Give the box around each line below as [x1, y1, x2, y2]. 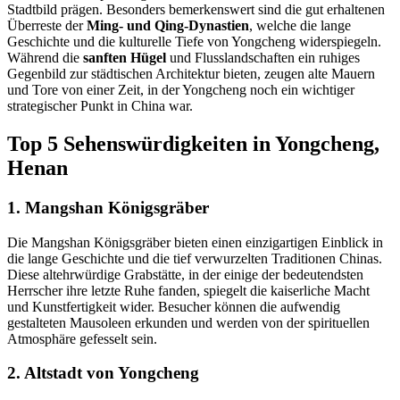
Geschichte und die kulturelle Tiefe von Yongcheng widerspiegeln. [7, 34, 381, 50]
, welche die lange [249, 18, 351, 34]
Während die [7, 50, 83, 66]
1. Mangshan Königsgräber [7, 197, 209, 217]
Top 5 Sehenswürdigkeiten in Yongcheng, [7, 131, 379, 155]
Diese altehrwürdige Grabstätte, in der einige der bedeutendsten [7, 266, 363, 282]
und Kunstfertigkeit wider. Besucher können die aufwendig [7, 298, 340, 314]
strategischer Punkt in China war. [7, 98, 193, 114]
